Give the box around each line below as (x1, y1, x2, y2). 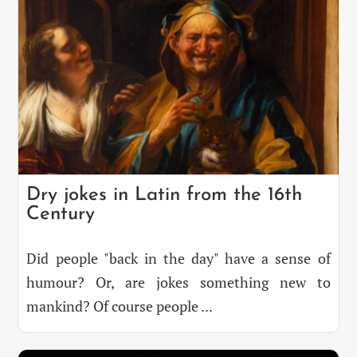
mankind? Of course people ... (26, 296, 214, 316)
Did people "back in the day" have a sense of (26, 249, 331, 269)
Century (26, 205, 96, 225)
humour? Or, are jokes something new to (26, 273, 331, 292)
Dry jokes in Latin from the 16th (26, 186, 303, 206)
